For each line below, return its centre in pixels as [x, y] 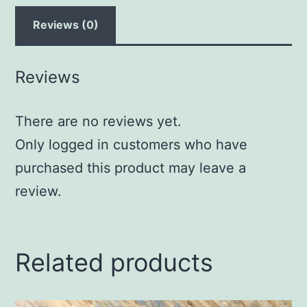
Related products [114, 263]
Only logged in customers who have [132, 145]
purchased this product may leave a [131, 168]
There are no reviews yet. [99, 122]
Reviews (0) [65, 24]
